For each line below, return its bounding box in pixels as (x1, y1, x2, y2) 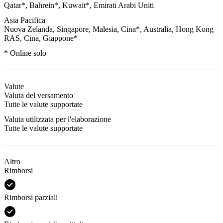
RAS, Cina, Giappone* (4, 33, 78, 42)
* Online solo (4, 48, 46, 57)
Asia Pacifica (4, 15, 45, 24)
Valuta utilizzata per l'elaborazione (4, 114, 111, 123)
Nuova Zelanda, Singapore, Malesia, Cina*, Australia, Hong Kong (4, 24, 214, 33)
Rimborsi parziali (4, 193, 58, 202)
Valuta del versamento (4, 91, 73, 100)
